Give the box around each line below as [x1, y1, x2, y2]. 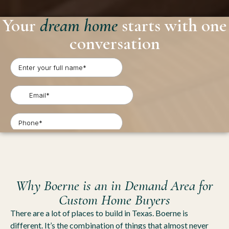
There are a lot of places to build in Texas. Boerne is [10, 208, 188, 218]
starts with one [117, 15, 227, 37]
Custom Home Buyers [59, 191, 170, 209]
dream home [39, 15, 118, 37]
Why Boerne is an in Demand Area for [16, 177, 213, 195]
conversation [69, 33, 160, 55]
